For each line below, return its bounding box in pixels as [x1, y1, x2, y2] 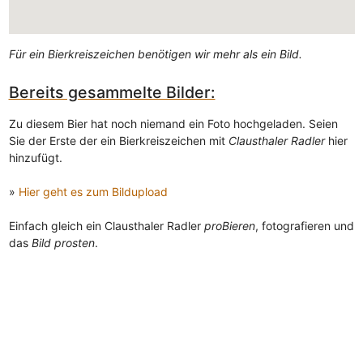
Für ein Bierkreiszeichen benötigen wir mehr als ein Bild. [8, 47, 302, 62]
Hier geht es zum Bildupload [18, 184, 168, 199]
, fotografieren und [254, 218, 354, 233]
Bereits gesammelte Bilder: [8, 83, 216, 103]
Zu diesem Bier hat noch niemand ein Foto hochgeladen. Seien [8, 116, 338, 130]
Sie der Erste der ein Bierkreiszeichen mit [8, 133, 228, 147]
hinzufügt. [8, 150, 62, 164]
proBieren [203, 218, 255, 233]
